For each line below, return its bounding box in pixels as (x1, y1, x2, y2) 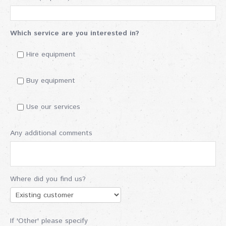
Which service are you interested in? (10, 28, 139, 39)
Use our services (26, 102, 80, 112)
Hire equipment (26, 49, 76, 60)
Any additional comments (10, 128, 92, 139)
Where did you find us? (10, 174, 86, 185)
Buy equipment (26, 76, 75, 86)
